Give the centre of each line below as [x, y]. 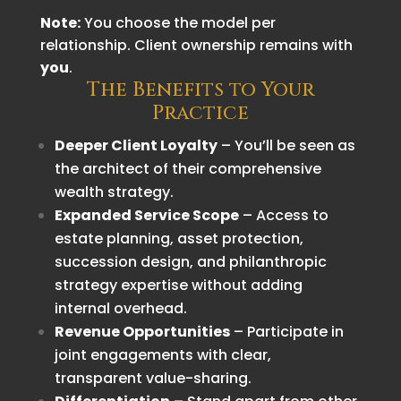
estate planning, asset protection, [179, 238]
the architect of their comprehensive [188, 168]
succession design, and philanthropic [190, 261]
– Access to [283, 215]
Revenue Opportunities [142, 331]
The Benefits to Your [200, 90]
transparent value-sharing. [153, 378]
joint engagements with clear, [162, 354]
